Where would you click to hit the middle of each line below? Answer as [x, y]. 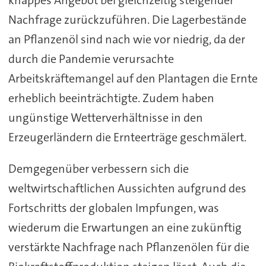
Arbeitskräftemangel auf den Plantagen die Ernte [133, 78]
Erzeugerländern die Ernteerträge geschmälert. [127, 137]
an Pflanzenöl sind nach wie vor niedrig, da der [126, 39]
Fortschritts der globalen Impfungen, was [113, 208]
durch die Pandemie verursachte [91, 58]
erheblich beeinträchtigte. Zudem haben [111, 98]
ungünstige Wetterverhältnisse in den [105, 117]
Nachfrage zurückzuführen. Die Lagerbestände [127, 19]
